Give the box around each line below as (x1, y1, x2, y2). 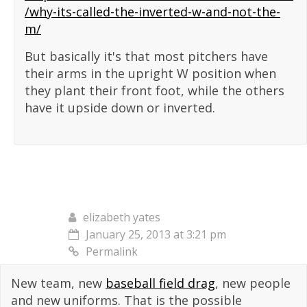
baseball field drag (106, 275, 215, 292)
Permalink (86, 244, 138, 260)
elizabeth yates (83, 210, 160, 225)
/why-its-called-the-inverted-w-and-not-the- (25, 3, 280, 21)
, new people (215, 275, 291, 292)
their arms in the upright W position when (25, 65, 276, 82)
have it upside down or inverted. (25, 99, 215, 116)
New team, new (11, 275, 106, 292)
